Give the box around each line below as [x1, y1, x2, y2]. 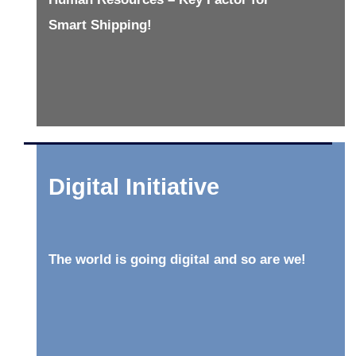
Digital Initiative [48, 173, 219, 199]
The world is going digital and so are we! [48, 251, 306, 267]
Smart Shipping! [48, 17, 152, 33]
